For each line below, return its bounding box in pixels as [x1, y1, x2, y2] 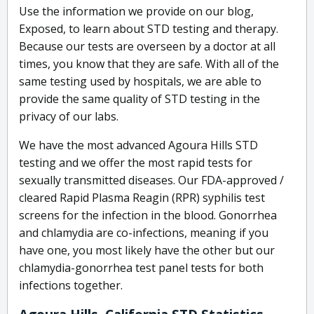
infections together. [19, 278, 123, 294]
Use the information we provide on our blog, [19, 4, 254, 20]
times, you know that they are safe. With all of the [19, 56, 279, 72]
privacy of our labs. [19, 109, 118, 125]
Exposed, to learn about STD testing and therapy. [19, 21, 278, 37]
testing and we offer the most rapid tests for [19, 155, 252, 171]
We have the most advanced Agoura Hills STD [19, 137, 258, 153]
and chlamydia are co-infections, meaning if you [19, 225, 268, 241]
